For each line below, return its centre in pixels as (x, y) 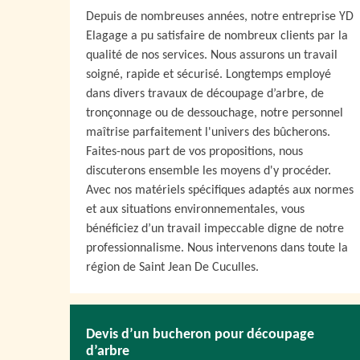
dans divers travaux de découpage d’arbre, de (205, 94)
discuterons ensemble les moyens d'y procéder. (209, 171)
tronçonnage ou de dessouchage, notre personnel (215, 113)
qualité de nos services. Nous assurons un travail (212, 55)
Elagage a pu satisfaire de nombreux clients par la (217, 36)
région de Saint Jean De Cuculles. (172, 268)
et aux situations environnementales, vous (195, 210)
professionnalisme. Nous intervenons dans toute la (217, 248)
